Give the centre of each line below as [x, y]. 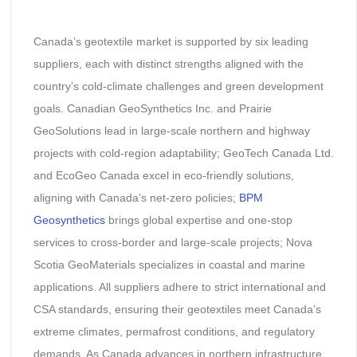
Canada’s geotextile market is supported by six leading [171, 42]
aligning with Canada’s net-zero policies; [136, 198]
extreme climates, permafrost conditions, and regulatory [174, 332]
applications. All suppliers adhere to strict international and [179, 287]
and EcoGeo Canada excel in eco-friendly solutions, [163, 176]
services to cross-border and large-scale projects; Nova [173, 243]
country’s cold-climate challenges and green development [178, 86]
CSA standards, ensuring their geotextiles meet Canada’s [177, 310]
